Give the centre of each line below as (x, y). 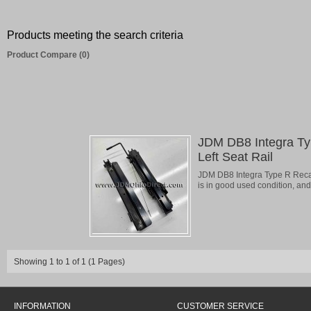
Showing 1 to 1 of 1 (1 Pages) (69, 262)
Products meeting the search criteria (95, 35)
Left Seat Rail (235, 157)
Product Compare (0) (48, 55)
